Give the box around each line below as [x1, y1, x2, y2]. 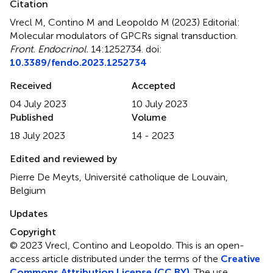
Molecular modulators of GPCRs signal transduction [10, 29, 236, 41]
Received [10, 79, 52, 91]
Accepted [132, 79, 175, 91]
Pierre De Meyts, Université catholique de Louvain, [10, 171, 228, 183]
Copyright [10, 225, 56, 238]
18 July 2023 [10, 129, 65, 141]
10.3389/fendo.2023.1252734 [10, 56, 147, 68]
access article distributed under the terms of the [10, 252, 221, 264]
